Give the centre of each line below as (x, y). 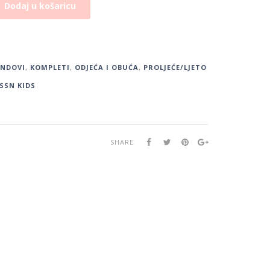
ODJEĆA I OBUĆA (106, 67)
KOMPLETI (50, 67)
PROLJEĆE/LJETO (175, 67)
